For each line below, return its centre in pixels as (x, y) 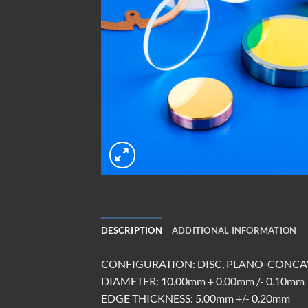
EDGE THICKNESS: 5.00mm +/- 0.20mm (196, 298)
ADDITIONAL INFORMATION (234, 230)
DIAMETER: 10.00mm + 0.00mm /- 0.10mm (203, 280)
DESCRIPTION (132, 230)
